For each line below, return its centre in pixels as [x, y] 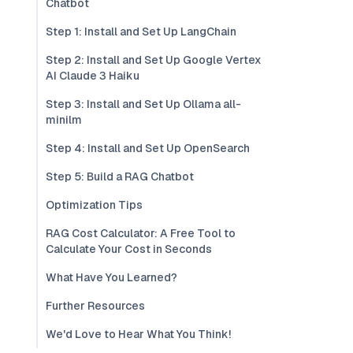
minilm [64, 120]
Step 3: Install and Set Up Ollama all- [143, 104]
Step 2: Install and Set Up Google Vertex [154, 60]
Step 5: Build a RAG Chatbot [120, 176]
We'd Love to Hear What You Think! [138, 334]
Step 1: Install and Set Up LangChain [141, 32]
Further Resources [95, 306]
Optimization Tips [94, 205]
